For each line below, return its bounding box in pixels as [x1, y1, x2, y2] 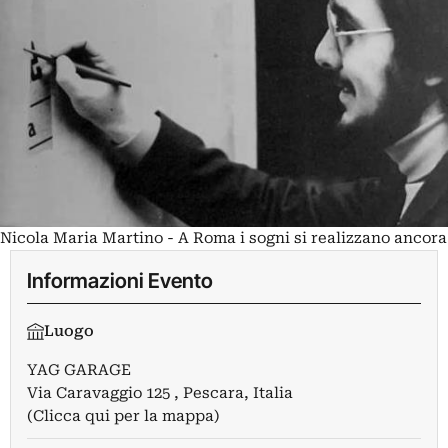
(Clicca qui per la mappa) [27, 407, 220, 426]
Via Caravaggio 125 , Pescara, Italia [27, 384, 293, 403]
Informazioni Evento [27, 268, 213, 294]
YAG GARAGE [27, 361, 131, 380]
